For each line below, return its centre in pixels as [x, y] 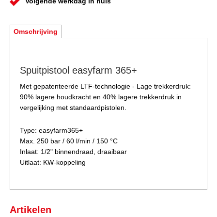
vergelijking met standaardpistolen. [73, 108]
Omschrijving [36, 32]
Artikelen [31, 210]
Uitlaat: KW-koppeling [53, 163]
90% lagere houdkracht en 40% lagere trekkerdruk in [101, 97]
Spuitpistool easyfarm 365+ [78, 70]
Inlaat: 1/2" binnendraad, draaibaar [73, 152]
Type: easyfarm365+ [51, 131]
